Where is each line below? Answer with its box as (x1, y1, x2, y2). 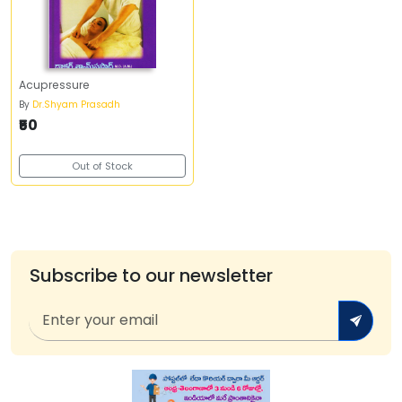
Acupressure (19, 77, 90, 92)
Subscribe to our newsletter (29, 263, 273, 288)
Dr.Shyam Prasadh (32, 98, 120, 111)
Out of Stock (72, 159, 133, 173)
